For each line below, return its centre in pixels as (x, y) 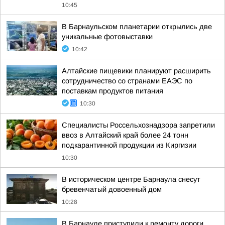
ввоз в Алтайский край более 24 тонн (125, 135)
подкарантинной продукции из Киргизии (129, 145)
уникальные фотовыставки (107, 37)
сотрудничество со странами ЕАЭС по (127, 81)
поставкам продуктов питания (113, 91)
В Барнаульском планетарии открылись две (137, 27)
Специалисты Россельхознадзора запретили (138, 125)
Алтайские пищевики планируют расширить (136, 71)
